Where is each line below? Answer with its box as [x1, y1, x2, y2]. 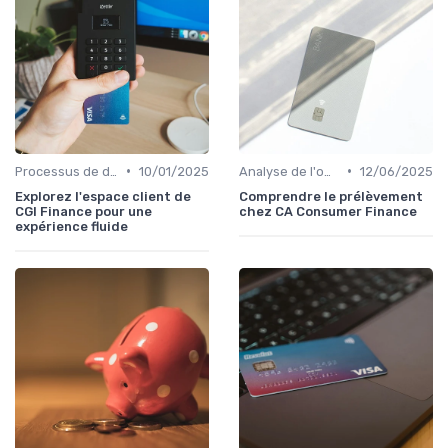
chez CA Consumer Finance [239, 203, 417, 219]
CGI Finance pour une [15, 203, 152, 219]
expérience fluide [15, 218, 128, 234]
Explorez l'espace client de [15, 188, 191, 204]
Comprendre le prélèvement [239, 188, 423, 204]
